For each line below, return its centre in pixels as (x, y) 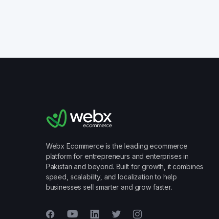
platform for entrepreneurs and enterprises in (117, 156)
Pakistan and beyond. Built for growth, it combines (125, 167)
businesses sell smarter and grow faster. (109, 187)
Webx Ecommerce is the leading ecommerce (117, 146)
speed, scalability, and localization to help (111, 177)
